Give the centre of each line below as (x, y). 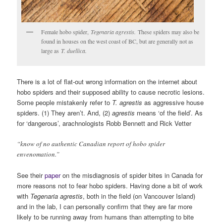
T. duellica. (74, 50)
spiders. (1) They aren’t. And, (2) (65, 113)
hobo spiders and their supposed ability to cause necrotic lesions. (111, 92)
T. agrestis (127, 103)
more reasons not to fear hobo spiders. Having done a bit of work (110, 186)
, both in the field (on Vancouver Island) (139, 196)
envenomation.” (38, 154)
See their (31, 175)
